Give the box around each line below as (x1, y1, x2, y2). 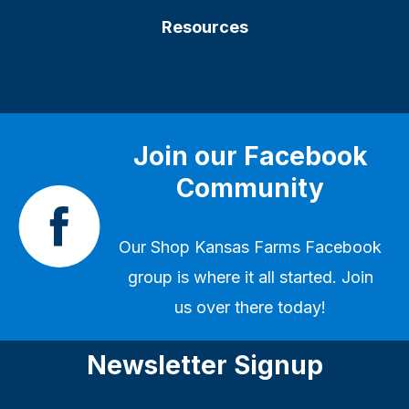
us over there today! (174, 297, 326, 317)
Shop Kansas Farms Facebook (151, 236, 382, 257)
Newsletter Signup (86, 349, 323, 381)
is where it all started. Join (172, 267, 373, 287)
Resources (161, 16, 248, 37)
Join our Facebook (132, 140, 368, 172)
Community (176, 172, 324, 204)
